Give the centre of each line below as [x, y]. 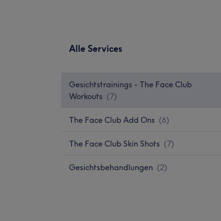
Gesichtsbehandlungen [111, 167]
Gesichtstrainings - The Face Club [130, 84]
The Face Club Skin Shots [114, 143]
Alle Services [96, 48]
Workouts [86, 96]
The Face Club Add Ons [112, 120]
